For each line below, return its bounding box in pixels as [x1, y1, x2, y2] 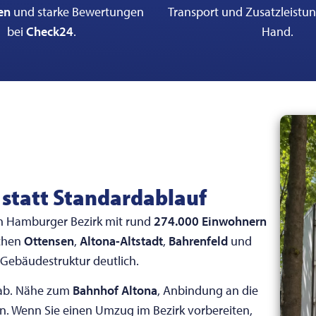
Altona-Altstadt [80, 232, 163, 249]
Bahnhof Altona [73, 282, 157, 299]
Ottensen [24, 232, 74, 249]
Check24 [25, 23, 73, 39]
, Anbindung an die [157, 282, 258, 299]
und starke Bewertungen [11, 3, 145, 20]
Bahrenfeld [169, 232, 228, 249]
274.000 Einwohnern [154, 212, 267, 229]
